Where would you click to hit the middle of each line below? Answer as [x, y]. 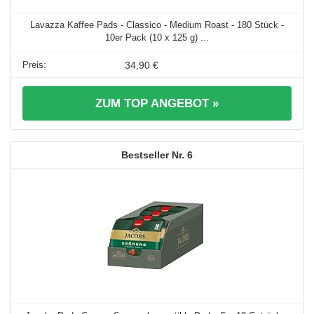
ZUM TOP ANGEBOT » [157, 104]
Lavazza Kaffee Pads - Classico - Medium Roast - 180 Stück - [157, 25]
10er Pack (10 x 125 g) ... [157, 38]
